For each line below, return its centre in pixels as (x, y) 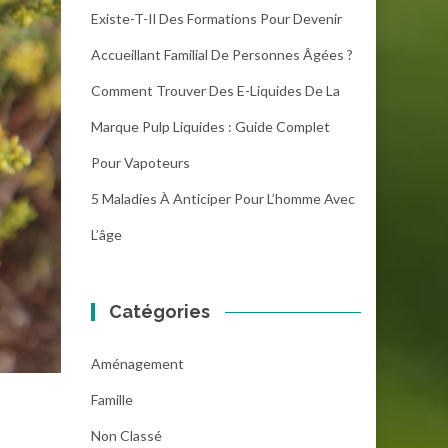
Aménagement (137, 363)
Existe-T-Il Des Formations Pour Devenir (216, 18)
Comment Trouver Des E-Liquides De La (215, 90)
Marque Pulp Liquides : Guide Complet (210, 126)
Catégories (160, 311)
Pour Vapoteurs (140, 162)
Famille (112, 399)
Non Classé (126, 435)
